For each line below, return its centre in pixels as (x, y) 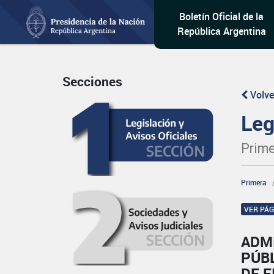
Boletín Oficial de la (222, 17)
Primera (254, 182)
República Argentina (221, 31)
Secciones (92, 82)
